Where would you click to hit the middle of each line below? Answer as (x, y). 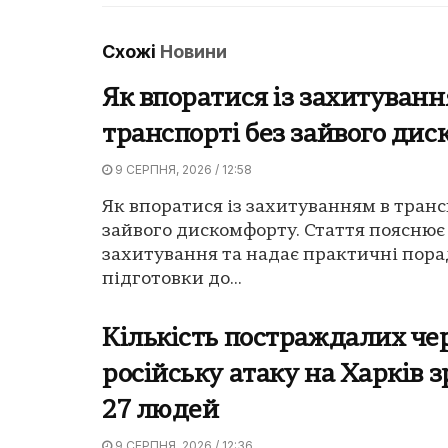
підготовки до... (172, 280)
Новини (193, 52)
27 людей (160, 412)
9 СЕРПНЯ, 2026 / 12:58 (182, 170)
